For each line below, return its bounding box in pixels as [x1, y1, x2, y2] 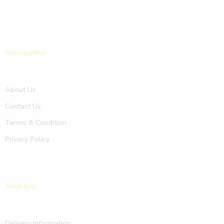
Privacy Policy [5, 133, 49, 144]
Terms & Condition [5, 117, 66, 127]
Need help [5, 181, 37, 190]
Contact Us [5, 100, 41, 111]
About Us [5, 84, 36, 94]
